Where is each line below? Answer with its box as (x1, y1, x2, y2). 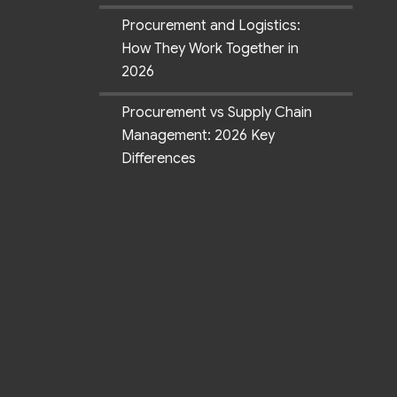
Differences (121, 150, 196, 168)
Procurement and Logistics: (121, 17, 300, 35)
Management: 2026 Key (121, 127, 275, 145)
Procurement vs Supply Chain (121, 104, 312, 122)
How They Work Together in (121, 40, 299, 58)
